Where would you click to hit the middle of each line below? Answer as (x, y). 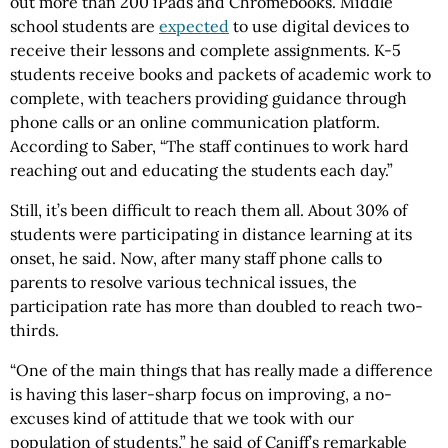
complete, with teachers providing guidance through (208, 98)
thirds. (34, 330)
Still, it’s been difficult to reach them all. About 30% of (208, 210)
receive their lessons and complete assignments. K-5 (205, 50)
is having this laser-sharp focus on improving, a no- (201, 394)
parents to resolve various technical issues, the (183, 282)
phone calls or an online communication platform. (195, 122)
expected (194, 26)
